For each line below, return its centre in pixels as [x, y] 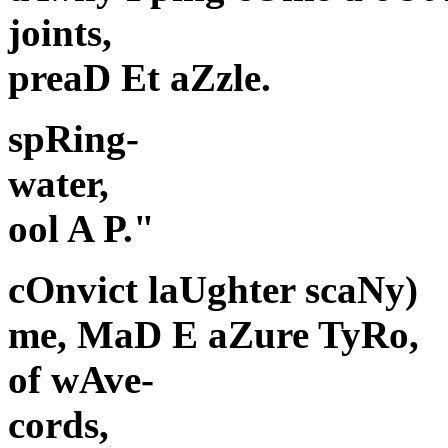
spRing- [73, 139]
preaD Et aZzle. [139, 78]
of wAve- [81, 380]
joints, [60, 33]
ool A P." [81, 229]
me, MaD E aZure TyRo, [213, 335]
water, [58, 184]
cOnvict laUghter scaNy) [213, 290]
